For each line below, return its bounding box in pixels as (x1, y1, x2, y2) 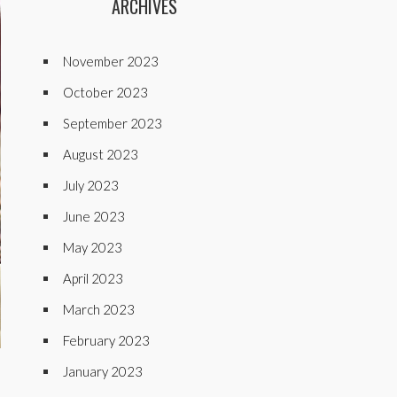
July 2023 (63, 177, 119, 193)
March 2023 (63, 301, 135, 317)
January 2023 (63, 363, 143, 379)
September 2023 (63, 115, 162, 131)
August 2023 (63, 146, 138, 162)
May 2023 (63, 239, 122, 255)
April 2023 (63, 270, 123, 286)
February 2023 (63, 332, 150, 348)
